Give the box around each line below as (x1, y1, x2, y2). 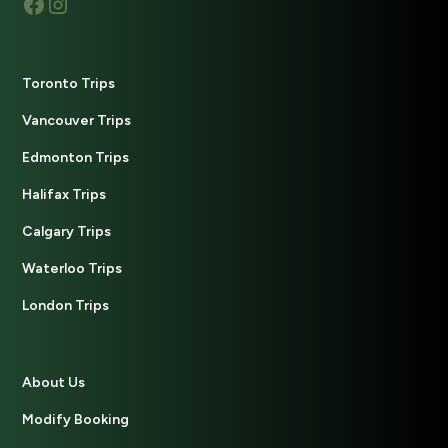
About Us (22, 374, 86, 392)
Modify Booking (22, 411, 130, 429)
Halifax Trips (22, 186, 107, 204)
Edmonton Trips (22, 149, 130, 167)
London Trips (22, 297, 110, 315)
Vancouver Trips (22, 112, 132, 130)
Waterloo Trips (22, 260, 123, 278)
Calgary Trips (22, 223, 112, 241)
